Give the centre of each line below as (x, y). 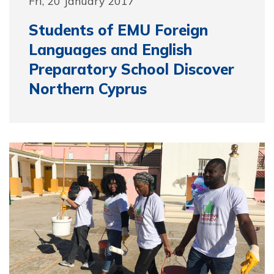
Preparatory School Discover (131, 69)
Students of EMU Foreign (118, 30)
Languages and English (110, 50)
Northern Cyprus (88, 89)
